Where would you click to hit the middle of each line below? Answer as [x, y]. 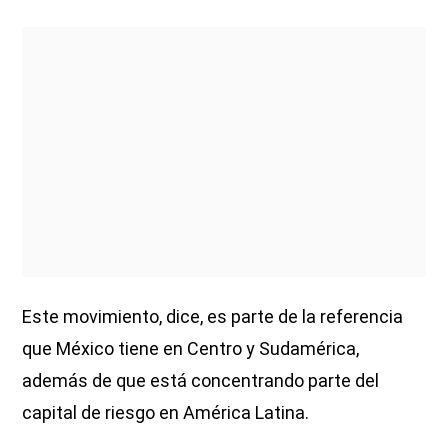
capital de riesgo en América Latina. [166, 412]
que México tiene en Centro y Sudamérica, [191, 348]
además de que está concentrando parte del [201, 380]
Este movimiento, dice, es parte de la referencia [213, 316]
